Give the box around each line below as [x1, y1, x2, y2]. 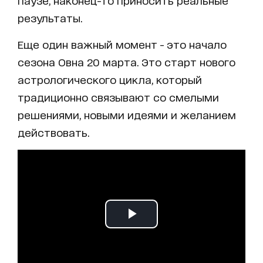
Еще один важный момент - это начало [18, 38, 227, 50]
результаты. [18, 12, 82, 24]
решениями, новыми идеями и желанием [18, 109, 236, 121]
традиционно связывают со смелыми [18, 91, 219, 103]
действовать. [18, 126, 89, 139]
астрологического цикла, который [18, 73, 202, 86]
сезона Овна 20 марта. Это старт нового [18, 56, 235, 68]
